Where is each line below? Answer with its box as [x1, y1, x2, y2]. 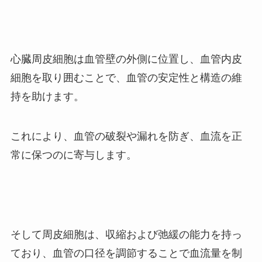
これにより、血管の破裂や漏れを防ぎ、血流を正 [10, 130, 242, 143]
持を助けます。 [10, 91, 84, 103]
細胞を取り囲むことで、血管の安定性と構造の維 [10, 72, 242, 84]
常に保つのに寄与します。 [10, 149, 137, 161]
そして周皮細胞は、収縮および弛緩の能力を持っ [10, 228, 242, 240]
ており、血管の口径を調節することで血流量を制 [10, 247, 242, 259]
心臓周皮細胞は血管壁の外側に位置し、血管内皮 [10, 53, 242, 65]
